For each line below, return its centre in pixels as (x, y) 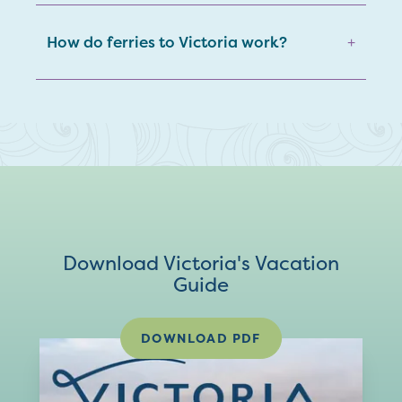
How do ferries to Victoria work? (167, 42)
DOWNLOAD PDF (201, 338)
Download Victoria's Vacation (201, 263)
